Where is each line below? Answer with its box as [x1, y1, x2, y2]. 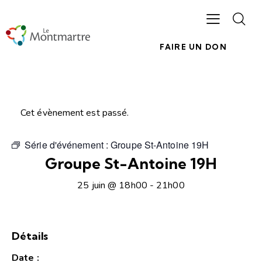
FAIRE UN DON [160, 42, 227, 52]
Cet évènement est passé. [20, 106, 129, 120]
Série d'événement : [25, 138, 111, 152]
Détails [12, 229, 49, 243]
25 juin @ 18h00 [77, 178, 147, 192]
